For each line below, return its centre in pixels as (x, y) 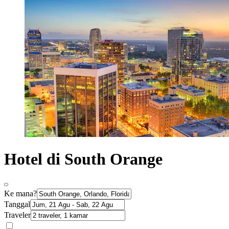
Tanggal (17, 204)
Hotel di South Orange (83, 159)
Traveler (17, 215)
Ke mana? (20, 194)
